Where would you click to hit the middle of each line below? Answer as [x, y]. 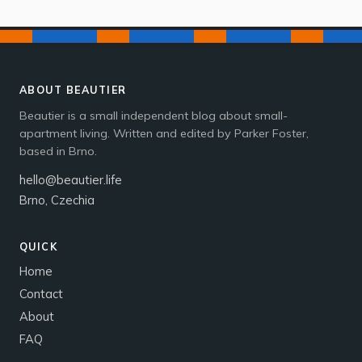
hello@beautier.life [71, 180]
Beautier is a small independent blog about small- [154, 116]
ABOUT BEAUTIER [73, 90]
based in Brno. [58, 152]
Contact [41, 294]
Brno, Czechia [57, 200]
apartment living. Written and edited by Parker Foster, [164, 134]
